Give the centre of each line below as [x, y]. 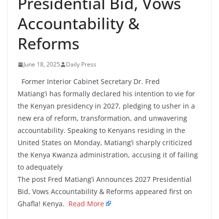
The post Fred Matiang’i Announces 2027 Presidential [105, 179]
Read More [86, 204]
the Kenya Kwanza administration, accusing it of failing [108, 155]
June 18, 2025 [42, 65]
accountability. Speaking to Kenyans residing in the [101, 131]
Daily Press [81, 65]
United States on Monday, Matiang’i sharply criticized [105, 143]
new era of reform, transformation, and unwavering [102, 118]
